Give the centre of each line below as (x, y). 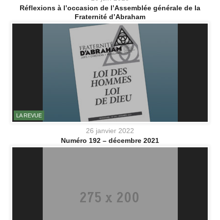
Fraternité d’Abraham (110, 17)
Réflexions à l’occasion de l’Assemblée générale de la (110, 8)
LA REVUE (29, 116)
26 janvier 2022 (110, 131)
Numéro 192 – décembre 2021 (110, 141)
